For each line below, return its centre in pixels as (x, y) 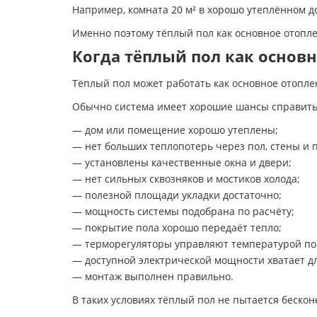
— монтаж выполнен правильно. (153, 276)
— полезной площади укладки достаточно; (177, 195)
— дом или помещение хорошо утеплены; (175, 130)
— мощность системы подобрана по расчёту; (183, 211)
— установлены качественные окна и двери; (182, 162)
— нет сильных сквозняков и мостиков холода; (186, 179)
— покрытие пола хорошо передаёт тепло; (177, 227)
